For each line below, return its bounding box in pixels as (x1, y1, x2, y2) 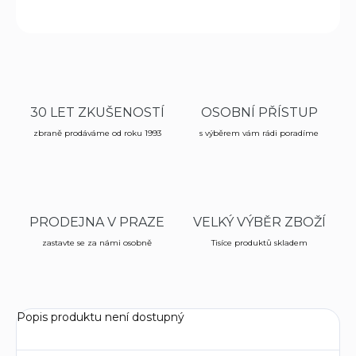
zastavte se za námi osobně (42, 238, 152, 249)
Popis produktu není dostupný (17, 310, 184, 325)
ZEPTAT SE (199, 7, 256, 20)
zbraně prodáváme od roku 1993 (33, 128, 161, 139)
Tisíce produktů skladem (211, 238, 308, 249)
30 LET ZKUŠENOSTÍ (29, 105, 164, 121)
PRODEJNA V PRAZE (29, 215, 164, 230)
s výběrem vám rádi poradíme (199, 128, 319, 139)
